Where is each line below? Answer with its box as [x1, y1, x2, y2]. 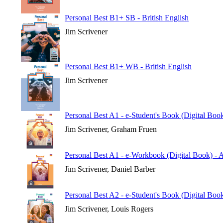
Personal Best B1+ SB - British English [65, 13, 189, 22]
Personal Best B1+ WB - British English [65, 62, 192, 71]
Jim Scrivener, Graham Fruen [65, 125, 157, 133]
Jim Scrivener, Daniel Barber [65, 165, 155, 173]
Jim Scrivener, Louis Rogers [65, 205, 153, 213]
